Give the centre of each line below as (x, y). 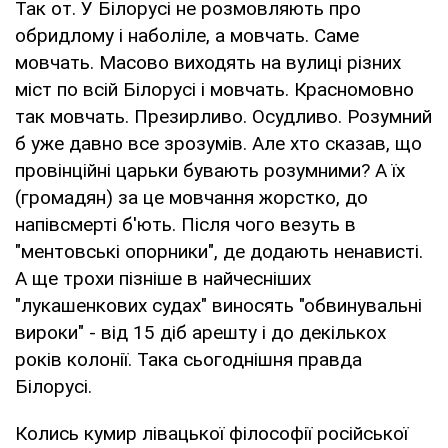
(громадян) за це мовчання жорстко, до (191, 197)
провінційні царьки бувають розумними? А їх (210, 170)
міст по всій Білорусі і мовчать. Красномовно (214, 89)
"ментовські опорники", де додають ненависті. (219, 251)
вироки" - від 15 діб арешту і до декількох (200, 332)
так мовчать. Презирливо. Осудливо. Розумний (223, 116)
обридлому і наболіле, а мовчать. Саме (187, 35)
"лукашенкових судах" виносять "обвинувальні (218, 305)
